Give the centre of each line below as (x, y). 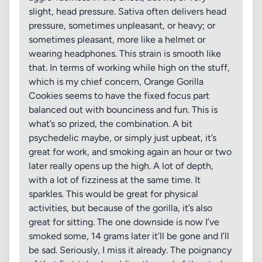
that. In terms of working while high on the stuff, (129, 68)
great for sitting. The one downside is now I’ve (124, 222)
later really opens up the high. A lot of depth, (121, 166)
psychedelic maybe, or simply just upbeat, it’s (123, 138)
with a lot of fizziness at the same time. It (115, 180)
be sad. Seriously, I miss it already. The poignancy (130, 250)
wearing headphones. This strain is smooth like (125, 54)
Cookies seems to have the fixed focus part (119, 96)
